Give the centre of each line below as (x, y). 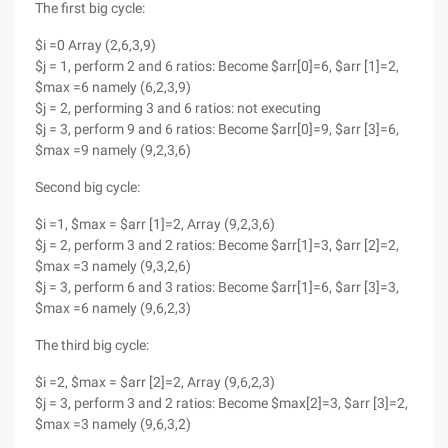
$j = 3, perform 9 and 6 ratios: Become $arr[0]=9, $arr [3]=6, (217, 129)
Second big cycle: (87, 187)
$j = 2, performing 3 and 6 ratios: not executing (178, 108)
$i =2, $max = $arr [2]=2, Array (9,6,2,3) (155, 382)
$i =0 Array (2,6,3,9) (95, 45)
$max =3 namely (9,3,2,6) (113, 266)
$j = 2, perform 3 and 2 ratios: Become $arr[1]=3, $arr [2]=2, (217, 245)
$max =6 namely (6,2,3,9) (113, 87)
